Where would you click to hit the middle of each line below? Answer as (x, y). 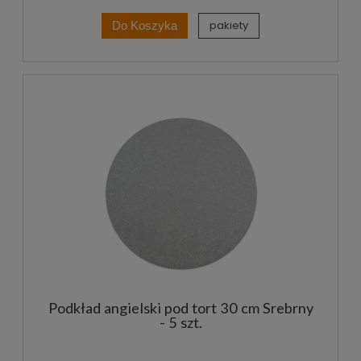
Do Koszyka (145, 25)
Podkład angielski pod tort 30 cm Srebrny (180, 308)
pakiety (229, 26)
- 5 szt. (180, 323)
